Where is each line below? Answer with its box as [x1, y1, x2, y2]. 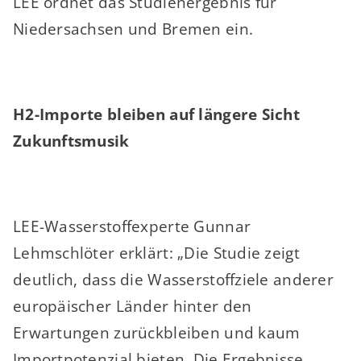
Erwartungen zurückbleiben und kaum [12, 322, 301, 342]
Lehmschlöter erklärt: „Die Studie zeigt [12, 243, 300, 263]
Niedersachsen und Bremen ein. [12, 19, 254, 39]
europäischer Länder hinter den [12, 296, 252, 316]
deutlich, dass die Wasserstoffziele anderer [12, 269, 334, 289]
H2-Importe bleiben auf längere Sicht [12, 104, 301, 124]
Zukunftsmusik [12, 131, 130, 151]
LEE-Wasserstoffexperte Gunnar [12, 216, 251, 236]
